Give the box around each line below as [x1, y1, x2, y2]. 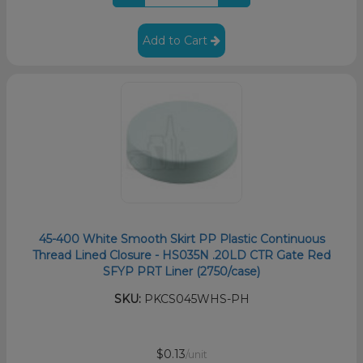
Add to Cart [143, 32, 211, 48]
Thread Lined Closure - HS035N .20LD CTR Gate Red [32, 247, 331, 263]
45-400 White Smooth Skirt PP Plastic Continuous [38, 231, 325, 246]
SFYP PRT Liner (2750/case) [103, 263, 260, 279]
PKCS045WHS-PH [140, 291, 250, 306]
